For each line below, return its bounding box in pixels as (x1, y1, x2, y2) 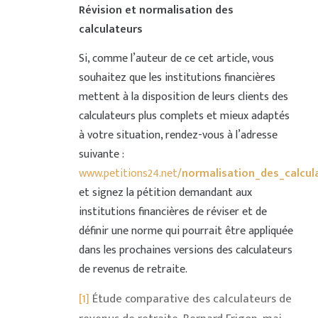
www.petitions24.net (78, 164, 177, 184)
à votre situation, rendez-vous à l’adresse (78, 126, 278, 146)
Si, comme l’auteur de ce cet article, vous (78, 49, 274, 69)
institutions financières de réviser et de (78, 202, 267, 222)
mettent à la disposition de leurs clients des (78, 87, 288, 107)
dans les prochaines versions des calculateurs (78, 241, 292, 261)
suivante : (78, 145, 124, 165)
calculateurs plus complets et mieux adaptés (78, 106, 290, 126)
